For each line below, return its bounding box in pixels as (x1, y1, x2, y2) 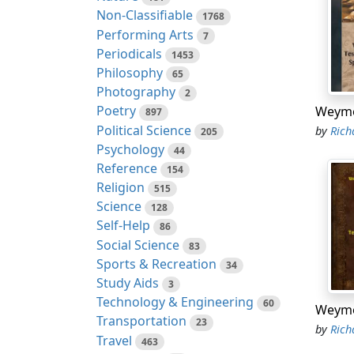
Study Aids (96, 274, 159, 292)
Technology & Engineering (96, 293, 254, 311)
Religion (96, 179, 145, 197)
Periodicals (96, 44, 162, 62)
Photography (96, 83, 175, 101)
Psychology (96, 140, 164, 158)
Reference (96, 159, 157, 177)
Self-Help (96, 217, 150, 235)
